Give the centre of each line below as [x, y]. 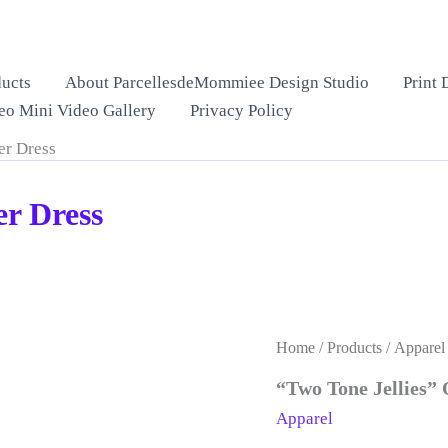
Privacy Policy [241, 110]
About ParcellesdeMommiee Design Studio [217, 82]
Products [355, 347]
